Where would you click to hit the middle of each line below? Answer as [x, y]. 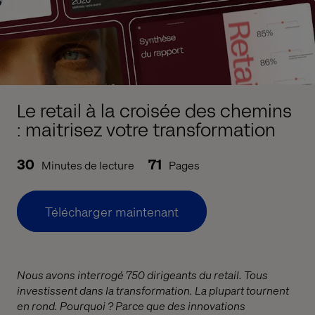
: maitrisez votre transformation [146, 130]
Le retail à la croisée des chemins [154, 111]
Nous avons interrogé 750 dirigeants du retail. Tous [142, 275]
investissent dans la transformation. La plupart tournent [153, 290]
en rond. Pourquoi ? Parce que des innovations [131, 306]
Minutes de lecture [88, 165]
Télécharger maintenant [112, 211]
